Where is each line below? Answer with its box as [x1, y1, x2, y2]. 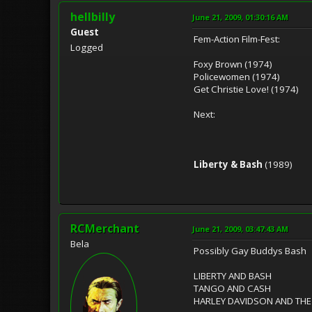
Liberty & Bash [194, 158, 263, 171]
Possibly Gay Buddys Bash [194, 244, 306, 258]
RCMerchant [70, 221, 139, 237]
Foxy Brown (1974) [194, 58, 272, 71]
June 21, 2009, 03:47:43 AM [192, 224, 288, 235]
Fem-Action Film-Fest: [194, 33, 280, 46]
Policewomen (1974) [194, 70, 280, 84]
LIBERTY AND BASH [194, 270, 272, 283]
